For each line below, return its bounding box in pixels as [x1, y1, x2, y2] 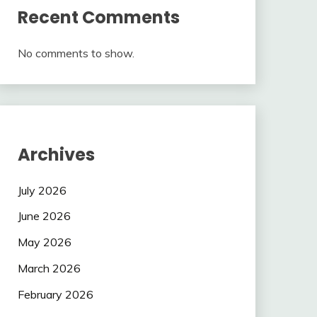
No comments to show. [17, 45, 134, 60]
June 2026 [17, 209, 71, 224]
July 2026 [17, 183, 67, 197]
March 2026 [17, 261, 81, 276]
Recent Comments [17, 5, 180, 29]
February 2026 [17, 287, 93, 301]
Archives [17, 142, 95, 166]
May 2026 [17, 235, 71, 250]
